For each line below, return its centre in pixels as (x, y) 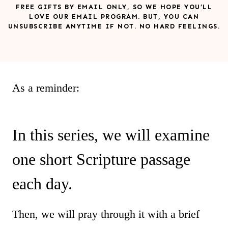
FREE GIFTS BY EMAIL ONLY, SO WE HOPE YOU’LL (114, 7)
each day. (42, 183)
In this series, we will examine (111, 135)
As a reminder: (46, 88)
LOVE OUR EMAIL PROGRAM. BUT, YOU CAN (114, 16)
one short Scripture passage (101, 159)
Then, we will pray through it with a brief (106, 214)
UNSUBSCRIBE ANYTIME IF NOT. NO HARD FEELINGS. (114, 26)
